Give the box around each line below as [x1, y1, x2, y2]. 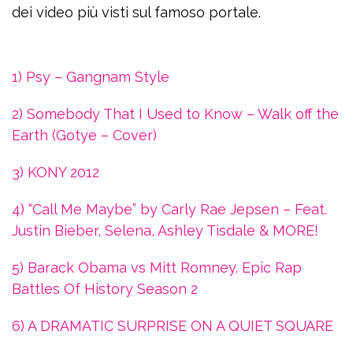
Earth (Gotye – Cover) [12, 127, 157, 144]
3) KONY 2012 [12, 164, 99, 181]
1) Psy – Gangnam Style [12, 69, 169, 86]
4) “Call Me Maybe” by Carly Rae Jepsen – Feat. [12, 201, 327, 218]
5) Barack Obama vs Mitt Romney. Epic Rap [12, 259, 302, 277]
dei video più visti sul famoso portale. [12, 4, 261, 21]
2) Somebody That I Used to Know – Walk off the [12, 106, 339, 123]
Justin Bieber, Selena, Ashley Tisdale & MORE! [12, 222, 318, 240]
